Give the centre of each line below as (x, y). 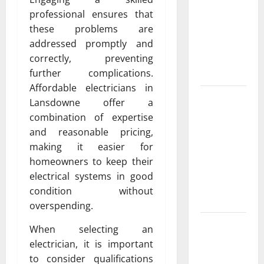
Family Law (220, 239)
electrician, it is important (91, 244)
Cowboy (215, 15)
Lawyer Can (222, 253)
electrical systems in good (91, 176)
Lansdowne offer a (91, 102)
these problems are (91, 29)
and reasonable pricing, (91, 132)
